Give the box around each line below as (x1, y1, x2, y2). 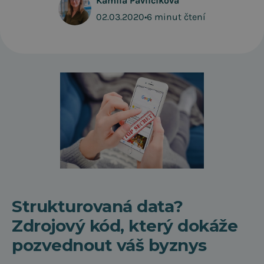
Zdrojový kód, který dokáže (12, 216, 238, 236)
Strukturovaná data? (12, 196, 183, 216)
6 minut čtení (147, 11, 206, 22)
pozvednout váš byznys (12, 235, 207, 255)
